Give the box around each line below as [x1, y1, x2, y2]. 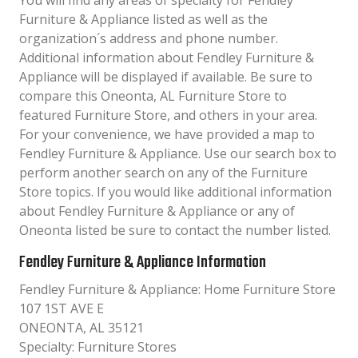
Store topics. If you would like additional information [19, 183, 332, 201]
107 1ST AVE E [19, 300, 104, 317]
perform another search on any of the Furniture [19, 164, 308, 181]
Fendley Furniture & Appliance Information [19, 250, 266, 275]
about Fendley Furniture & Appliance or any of [19, 202, 295, 220]
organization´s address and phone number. [19, 30, 278, 47]
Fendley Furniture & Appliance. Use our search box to [19, 145, 336, 162]
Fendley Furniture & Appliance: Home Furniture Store [19, 280, 336, 298]
